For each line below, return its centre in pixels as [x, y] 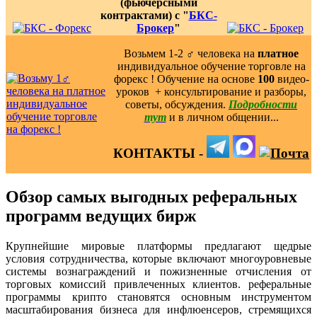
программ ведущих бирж [101, 215]
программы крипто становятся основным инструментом [158, 296]
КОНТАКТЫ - [160, 153]
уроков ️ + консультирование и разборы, [211, 91]
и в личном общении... [224, 117]
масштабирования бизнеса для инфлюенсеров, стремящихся [158, 309]
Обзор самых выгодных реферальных [151, 196]
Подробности [263, 104]
